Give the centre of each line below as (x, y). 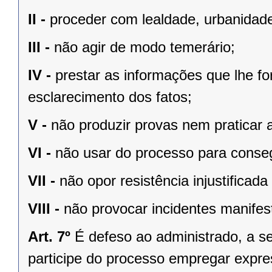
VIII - (44, 209)
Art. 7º (49, 237)
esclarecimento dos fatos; (110, 97)
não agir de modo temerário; (144, 47)
